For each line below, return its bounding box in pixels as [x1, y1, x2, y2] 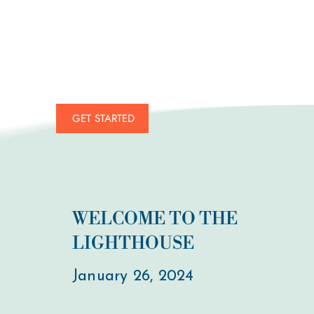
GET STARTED [72, 110, 135, 126]
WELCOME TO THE [71, 208, 238, 231]
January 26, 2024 [71, 268, 194, 285]
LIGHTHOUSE [71, 233, 194, 255]
